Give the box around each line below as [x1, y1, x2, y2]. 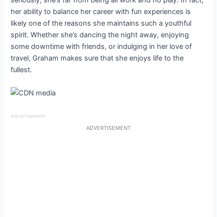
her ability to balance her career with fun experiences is [11, 7, 191, 16]
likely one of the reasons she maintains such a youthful [11, 18, 192, 28]
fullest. [11, 65, 32, 74]
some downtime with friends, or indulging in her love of [11, 42, 192, 51]
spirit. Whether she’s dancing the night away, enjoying [11, 30, 189, 39]
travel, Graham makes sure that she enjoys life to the [11, 53, 184, 62]
